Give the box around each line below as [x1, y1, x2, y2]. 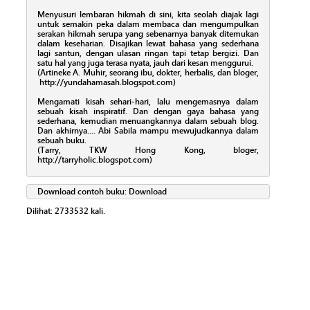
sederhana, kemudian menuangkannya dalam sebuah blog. [37, 116, 259, 126]
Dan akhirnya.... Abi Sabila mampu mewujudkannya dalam [37, 125, 259, 136]
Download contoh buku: [37, 186, 129, 197]
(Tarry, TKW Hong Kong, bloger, [37, 145, 259, 155]
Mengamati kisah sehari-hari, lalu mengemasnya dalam [37, 96, 259, 107]
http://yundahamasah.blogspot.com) [37, 77, 176, 87]
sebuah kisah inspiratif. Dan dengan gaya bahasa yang [37, 106, 259, 116]
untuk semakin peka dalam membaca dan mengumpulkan [37, 19, 259, 29]
